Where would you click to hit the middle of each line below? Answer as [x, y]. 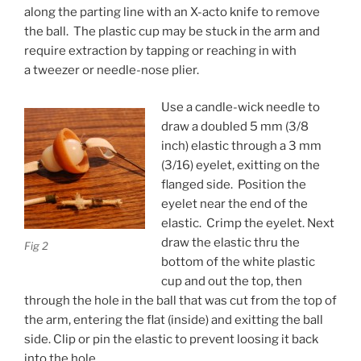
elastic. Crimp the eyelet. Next [247, 224]
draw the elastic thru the [230, 243]
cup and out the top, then [231, 282]
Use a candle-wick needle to [240, 108]
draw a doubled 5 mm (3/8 [234, 127]
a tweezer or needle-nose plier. [112, 70]
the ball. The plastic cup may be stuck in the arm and [172, 31]
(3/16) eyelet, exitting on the [240, 166]
